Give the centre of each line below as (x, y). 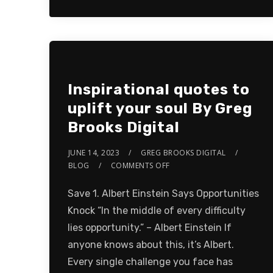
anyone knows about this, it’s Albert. (151, 245)
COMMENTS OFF (140, 166)
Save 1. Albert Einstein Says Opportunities (163, 194)
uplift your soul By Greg (160, 109)
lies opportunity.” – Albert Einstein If (149, 228)
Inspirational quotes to (158, 90)
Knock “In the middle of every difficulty (156, 211)
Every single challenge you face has (150, 262)
